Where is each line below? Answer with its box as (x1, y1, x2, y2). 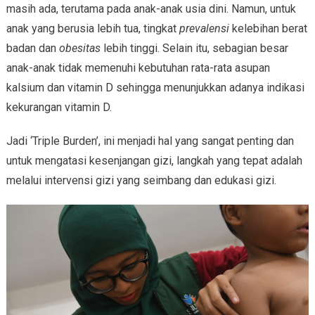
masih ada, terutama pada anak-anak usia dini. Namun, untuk (6, 1, 296, 15)
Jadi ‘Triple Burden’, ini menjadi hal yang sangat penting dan (6, 134, 294, 148)
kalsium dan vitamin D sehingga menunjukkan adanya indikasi (6, 80, 304, 94)
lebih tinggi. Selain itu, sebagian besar (100, 41, 288, 55)
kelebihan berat (229, 21, 307, 35)
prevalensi (179, 21, 229, 35)
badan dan (6, 41, 59, 55)
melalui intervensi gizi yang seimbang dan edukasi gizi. (6, 173, 276, 187)
